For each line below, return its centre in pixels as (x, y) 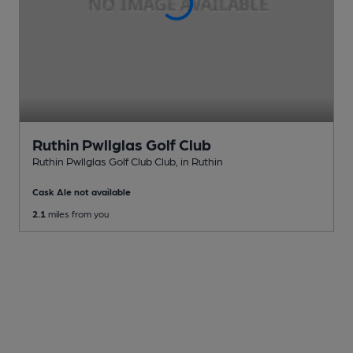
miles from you (77, 213)
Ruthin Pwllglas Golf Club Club (104, 160)
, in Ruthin (199, 160)
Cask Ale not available (82, 191)
